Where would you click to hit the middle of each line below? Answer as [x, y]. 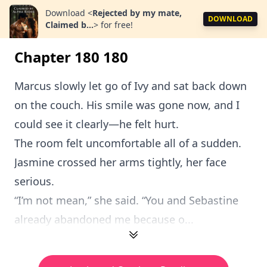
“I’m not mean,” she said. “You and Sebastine [126, 200]
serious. [34, 181]
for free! [117, 25]
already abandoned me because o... [104, 219]
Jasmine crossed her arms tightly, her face [120, 162]
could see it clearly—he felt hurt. [97, 124]
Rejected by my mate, [137, 13]
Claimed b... [69, 25]
